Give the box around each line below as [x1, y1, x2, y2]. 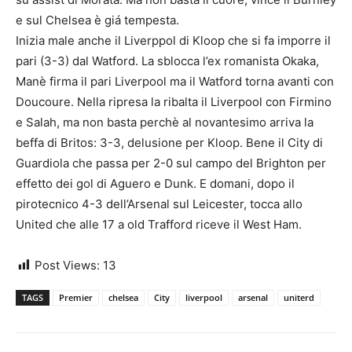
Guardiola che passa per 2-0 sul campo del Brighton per [16, 156, 326, 171]
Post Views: [35, 258, 100, 273]
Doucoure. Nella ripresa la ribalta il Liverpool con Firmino [16, 94, 332, 110]
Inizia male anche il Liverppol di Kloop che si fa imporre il [16, 33, 331, 49]
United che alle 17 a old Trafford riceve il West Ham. [16, 217, 302, 233]
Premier [59, 291, 93, 304]
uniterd [284, 291, 314, 304]
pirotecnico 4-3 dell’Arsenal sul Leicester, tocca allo [16, 196, 302, 212]
